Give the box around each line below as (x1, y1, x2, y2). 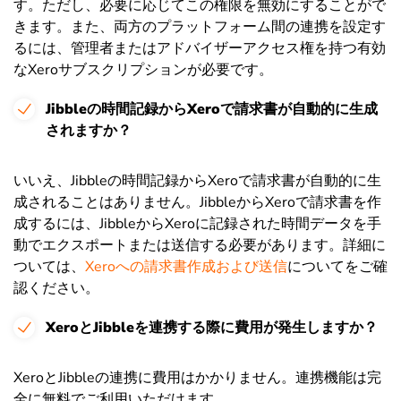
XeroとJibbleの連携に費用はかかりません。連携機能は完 (13, 367, 381, 388)
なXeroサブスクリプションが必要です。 (13, 59, 273, 80)
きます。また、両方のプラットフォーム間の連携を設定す (13, 16, 386, 37)
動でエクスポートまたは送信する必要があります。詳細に (13, 235, 386, 255)
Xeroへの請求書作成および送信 (85, 256, 287, 277)
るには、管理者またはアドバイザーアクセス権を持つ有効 (13, 38, 386, 58)
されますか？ (46, 120, 132, 141)
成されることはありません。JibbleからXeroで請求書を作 (13, 192, 381, 212)
